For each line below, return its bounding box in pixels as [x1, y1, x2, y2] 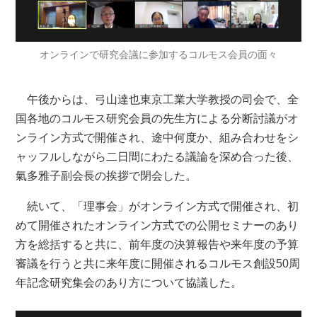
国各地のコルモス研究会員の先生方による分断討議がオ [16, 112, 299, 125]
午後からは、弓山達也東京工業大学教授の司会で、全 [27, 93, 299, 105]
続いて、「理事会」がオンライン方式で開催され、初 [27, 200, 299, 212]
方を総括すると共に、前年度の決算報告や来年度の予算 [16, 238, 299, 250]
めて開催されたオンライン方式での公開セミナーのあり [16, 219, 299, 231]
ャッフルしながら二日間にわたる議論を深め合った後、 [16, 150, 299, 163]
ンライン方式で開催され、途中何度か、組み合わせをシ [16, 131, 299, 144]
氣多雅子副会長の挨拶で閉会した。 [16, 169, 197, 182]
